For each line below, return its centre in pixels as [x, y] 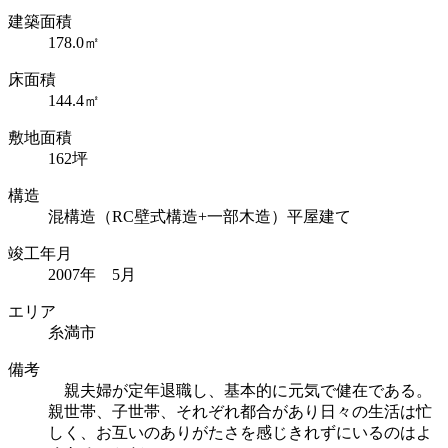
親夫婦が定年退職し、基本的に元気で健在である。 [240, 391]
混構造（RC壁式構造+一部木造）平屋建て [199, 217]
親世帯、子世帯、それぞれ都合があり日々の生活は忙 [240, 412]
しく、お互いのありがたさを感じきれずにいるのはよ [240, 433]
